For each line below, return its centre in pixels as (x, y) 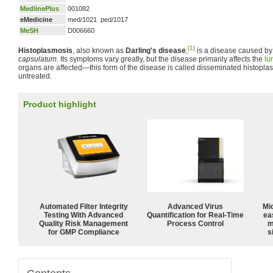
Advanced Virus (195, 206)
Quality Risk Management (83, 223)
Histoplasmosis (45, 51)
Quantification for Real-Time (195, 215)
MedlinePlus (40, 9)
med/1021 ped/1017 (98, 19)
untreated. (35, 76)
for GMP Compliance (83, 232)
